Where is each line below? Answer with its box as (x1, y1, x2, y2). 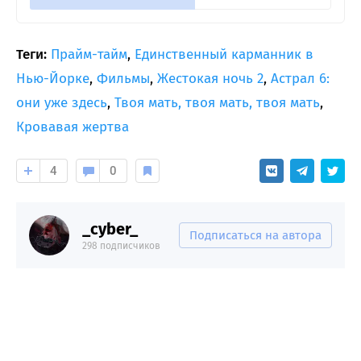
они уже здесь (16, 93, 107, 111)
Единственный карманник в (135, 45, 313, 63)
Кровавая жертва (16, 118, 129, 135)
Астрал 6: (271, 69, 330, 87)
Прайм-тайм (51, 45, 127, 63)
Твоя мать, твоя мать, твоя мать (114, 93, 320, 111)
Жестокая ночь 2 (157, 69, 263, 87)
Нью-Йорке (16, 69, 89, 87)
